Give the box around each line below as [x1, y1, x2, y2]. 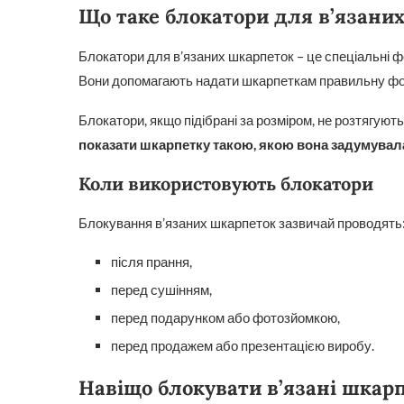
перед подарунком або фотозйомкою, [111, 309, 340, 326]
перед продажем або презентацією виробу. [111, 337, 374, 353]
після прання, [111, 253, 192, 270]
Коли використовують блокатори [78, 172, 373, 195]
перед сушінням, [111, 281, 212, 298]
